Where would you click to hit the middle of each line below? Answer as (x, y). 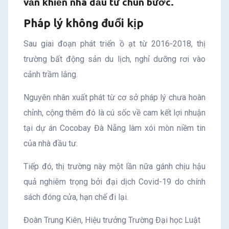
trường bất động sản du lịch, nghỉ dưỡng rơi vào (114, 59)
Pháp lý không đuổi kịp (84, 22)
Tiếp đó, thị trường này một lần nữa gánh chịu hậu (114, 166)
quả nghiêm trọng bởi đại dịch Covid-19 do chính (114, 181)
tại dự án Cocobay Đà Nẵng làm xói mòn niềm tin (114, 128)
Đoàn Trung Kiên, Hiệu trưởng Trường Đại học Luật (112, 220)
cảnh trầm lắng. (51, 74)
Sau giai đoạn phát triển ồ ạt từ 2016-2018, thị (114, 43)
